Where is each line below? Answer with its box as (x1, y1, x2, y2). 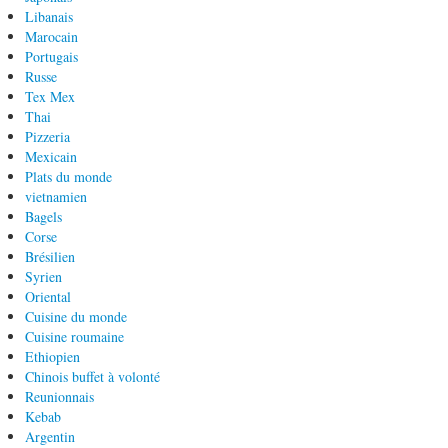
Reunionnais (25, 387, 94, 406)
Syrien (25, 267, 62, 286)
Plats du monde (25, 167, 112, 186)
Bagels (25, 207, 62, 226)
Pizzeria (25, 127, 70, 146)
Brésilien (25, 247, 75, 266)
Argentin (25, 427, 75, 446)
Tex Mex (25, 87, 75, 106)
